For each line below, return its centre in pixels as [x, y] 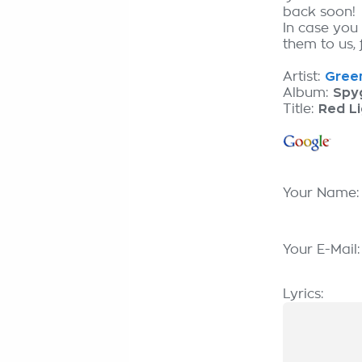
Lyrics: [303, 294]
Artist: [304, 77]
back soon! [319, 12]
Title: [301, 109]
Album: [308, 93]
